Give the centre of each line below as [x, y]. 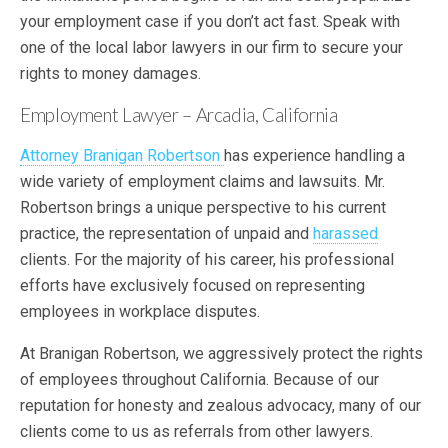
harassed [345, 233]
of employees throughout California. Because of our [199, 379]
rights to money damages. [110, 73]
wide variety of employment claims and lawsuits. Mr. [202, 181]
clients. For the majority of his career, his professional [207, 259]
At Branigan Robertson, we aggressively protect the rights [221, 353]
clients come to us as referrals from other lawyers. [196, 431]
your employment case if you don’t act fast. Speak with [210, 21]
